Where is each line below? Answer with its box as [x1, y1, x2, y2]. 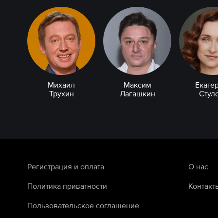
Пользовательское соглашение [27, 201, 139, 210]
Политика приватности [27, 182, 107, 190]
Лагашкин [119, 89, 155, 98]
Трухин [49, 89, 74, 98]
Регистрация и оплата [27, 162, 104, 171]
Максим [123, 80, 151, 89]
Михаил [48, 80, 75, 89]
